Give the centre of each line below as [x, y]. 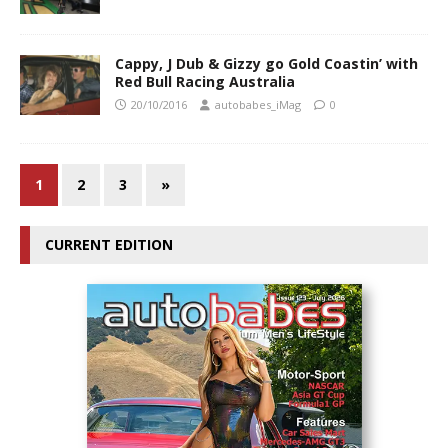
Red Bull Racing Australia [205, 81]
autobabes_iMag [258, 104]
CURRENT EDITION [109, 244]
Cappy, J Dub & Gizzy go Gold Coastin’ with [266, 63]
